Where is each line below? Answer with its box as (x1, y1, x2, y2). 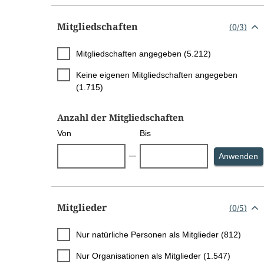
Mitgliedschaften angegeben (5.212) (76, 49, 211, 59)
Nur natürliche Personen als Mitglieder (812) (76, 230, 241, 240)
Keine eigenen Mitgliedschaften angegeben (76, 70, 237, 80)
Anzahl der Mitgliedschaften (57, 111, 184, 124)
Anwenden (219, 151, 259, 161)
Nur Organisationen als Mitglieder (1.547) (76, 251, 230, 261)
